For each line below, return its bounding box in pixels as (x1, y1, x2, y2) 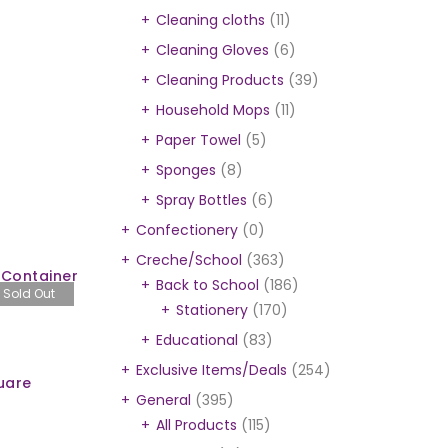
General (136, 390, 191, 410)
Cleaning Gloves (156, 40, 269, 60)
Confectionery (136, 220, 238, 240)
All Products (156, 415, 237, 435)
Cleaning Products (156, 70, 284, 90)
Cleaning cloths (156, 10, 265, 30)
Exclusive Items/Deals (136, 360, 287, 380)
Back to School (156, 275, 259, 295)
